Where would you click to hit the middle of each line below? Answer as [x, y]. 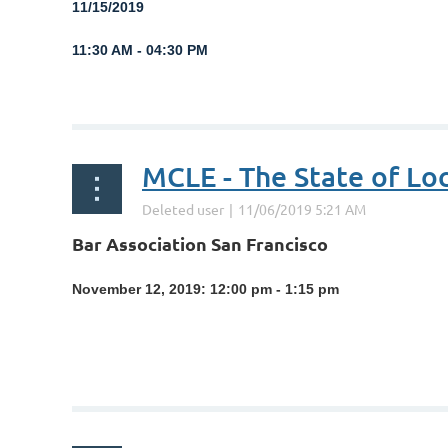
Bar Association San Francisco [200, 243]
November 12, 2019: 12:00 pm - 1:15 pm [205, 289]
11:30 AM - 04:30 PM [140, 50]
